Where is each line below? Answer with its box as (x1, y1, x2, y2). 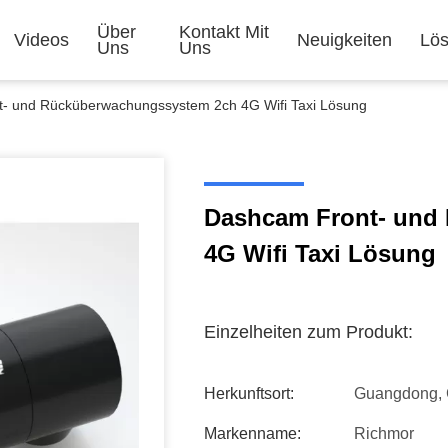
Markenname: (204, 425, 301, 442)
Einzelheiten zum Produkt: (204, 322, 413, 342)
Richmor (354, 425, 414, 442)
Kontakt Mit (178, 22, 269, 42)
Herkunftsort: (204, 385, 294, 402)
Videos (13, 30, 69, 50)
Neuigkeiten (297, 30, 392, 50)
